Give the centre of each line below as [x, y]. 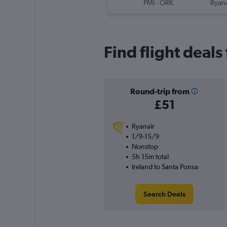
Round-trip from [160, 91]
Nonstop [145, 147]
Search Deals [164, 194]
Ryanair [143, 126]
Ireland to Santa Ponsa [165, 167]
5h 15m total [150, 157]
